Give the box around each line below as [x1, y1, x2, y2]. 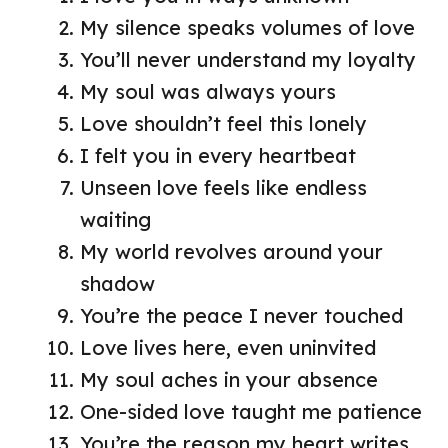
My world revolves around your [80, 238, 383, 264]
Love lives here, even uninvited [80, 334, 376, 360]
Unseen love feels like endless [80, 174, 367, 200]
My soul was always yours [80, 78, 336, 104]
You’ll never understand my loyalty [80, 46, 416, 72]
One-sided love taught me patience [80, 398, 422, 424]
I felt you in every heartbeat [80, 142, 356, 168]
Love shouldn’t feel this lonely [80, 110, 367, 136]
